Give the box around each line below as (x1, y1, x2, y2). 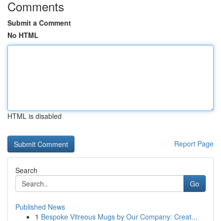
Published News (15, 202, 65, 212)
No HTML (7, 30, 38, 40)
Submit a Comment (7, 18, 71, 28)
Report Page (174, 139, 214, 148)
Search (15, 165, 37, 175)
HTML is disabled (7, 111, 62, 121)
